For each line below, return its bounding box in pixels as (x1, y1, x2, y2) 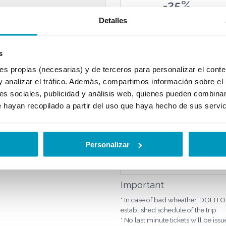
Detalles (98, 16, 128, 24)
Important (121, 180, 164, 190)
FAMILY (155, 54, 198, 69)
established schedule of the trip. (121, 206, 218, 214)
